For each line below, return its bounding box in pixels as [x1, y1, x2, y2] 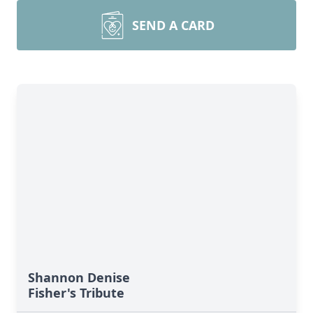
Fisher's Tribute [28, 284, 124, 301]
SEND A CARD [132, 17, 214, 34]
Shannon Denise [28, 269, 130, 286]
